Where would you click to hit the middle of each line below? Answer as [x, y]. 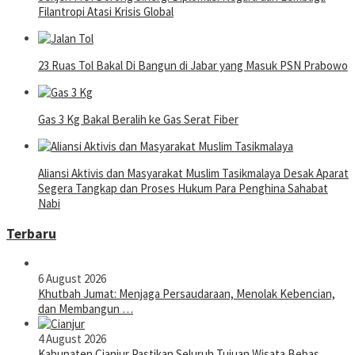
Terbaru [31, 233]
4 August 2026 [72, 339]
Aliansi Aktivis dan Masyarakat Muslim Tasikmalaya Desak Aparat [193, 174]
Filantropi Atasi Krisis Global [106, 12]
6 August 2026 [72, 279]
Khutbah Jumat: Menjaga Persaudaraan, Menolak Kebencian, [187, 294]
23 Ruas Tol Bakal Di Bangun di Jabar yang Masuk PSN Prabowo [193, 66]
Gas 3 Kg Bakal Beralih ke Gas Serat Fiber [138, 120]
